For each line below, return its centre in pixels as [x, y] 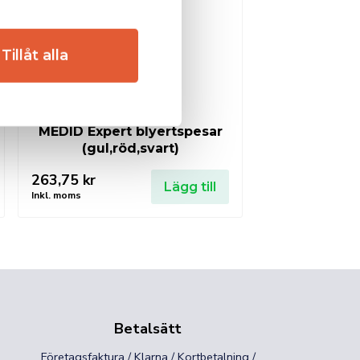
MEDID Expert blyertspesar [130, 131]
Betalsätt [148, 328]
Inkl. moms [56, 195]
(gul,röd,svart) [130, 148]
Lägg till [190, 186]
